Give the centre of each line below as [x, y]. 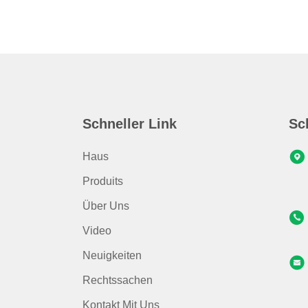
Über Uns [106, 206]
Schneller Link [130, 124]
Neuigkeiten [112, 255]
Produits [103, 181]
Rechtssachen [118, 280]
